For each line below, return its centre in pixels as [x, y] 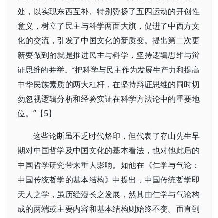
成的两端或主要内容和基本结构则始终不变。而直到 [109, 209]
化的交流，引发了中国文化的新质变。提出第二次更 [109, 40]
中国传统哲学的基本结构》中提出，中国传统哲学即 [109, 180]
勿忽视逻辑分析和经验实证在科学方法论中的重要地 [109, 99]
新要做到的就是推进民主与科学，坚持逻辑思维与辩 [109, 55]
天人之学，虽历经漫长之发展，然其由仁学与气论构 [109, 194]
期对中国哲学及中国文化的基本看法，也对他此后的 [109, 150]
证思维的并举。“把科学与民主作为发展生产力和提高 [109, 70]
